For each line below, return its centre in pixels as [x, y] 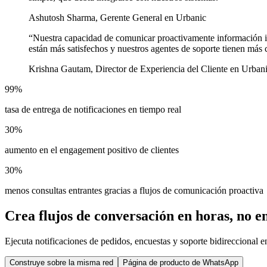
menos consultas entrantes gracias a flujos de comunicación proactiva [134, 191]
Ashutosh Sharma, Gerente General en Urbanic [117, 18]
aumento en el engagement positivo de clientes [92, 150]
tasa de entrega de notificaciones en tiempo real [93, 110]
